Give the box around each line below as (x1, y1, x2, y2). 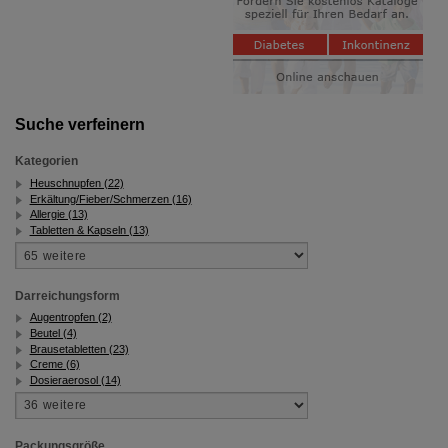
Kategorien (14, 154, 78, 169)
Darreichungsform (14, 288, 120, 303)
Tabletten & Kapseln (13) (29, 223, 149, 236)
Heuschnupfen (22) (29, 176, 124, 189)
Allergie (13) (29, 208, 88, 221)
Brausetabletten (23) (29, 342, 129, 355)
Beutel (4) (29, 326, 77, 339)
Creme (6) (29, 358, 80, 371)
